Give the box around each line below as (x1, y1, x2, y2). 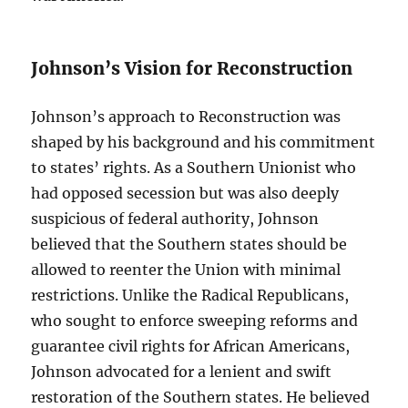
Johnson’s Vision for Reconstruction (31, 57, 353, 80)
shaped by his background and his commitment (31, 133, 376, 152)
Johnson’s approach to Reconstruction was (31, 107, 342, 127)
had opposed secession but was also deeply (31, 184, 340, 203)
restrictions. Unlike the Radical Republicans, (31, 286, 350, 305)
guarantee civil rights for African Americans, (31, 337, 351, 356)
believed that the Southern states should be (31, 235, 348, 254)
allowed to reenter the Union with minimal (31, 260, 342, 280)
